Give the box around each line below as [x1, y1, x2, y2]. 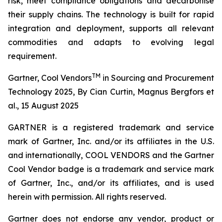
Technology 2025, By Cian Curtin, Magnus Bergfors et [8, 87, 214, 97]
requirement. [8, 51, 56, 61]
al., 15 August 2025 [8, 101, 79, 111]
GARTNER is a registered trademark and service [8, 122, 214, 132]
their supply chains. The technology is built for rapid [8, 9, 214, 19]
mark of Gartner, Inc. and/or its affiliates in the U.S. [8, 136, 214, 146]
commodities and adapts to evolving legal [8, 37, 214, 47]
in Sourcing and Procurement [101, 73, 214, 83]
